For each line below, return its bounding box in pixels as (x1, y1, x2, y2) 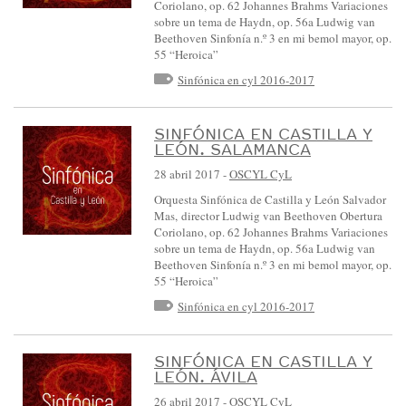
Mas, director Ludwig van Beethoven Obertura (154, 208, 382, 225)
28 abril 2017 (154, 166, 220, 183)
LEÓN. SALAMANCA (154, 140, 311, 159)
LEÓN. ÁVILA (154, 366, 257, 386)
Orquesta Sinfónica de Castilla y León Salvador (154, 191, 386, 208)
